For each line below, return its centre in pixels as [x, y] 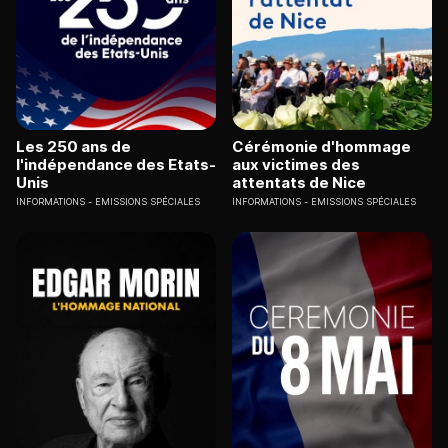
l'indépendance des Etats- [116, 165]
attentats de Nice [299, 183]
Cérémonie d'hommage [321, 147]
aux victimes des [296, 165]
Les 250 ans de [73, 147]
